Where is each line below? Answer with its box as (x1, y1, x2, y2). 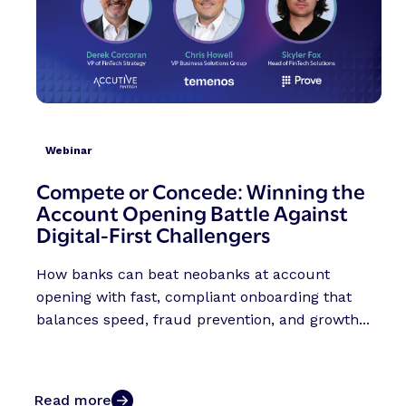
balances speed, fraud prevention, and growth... (36, 310, 370, 328)
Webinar (45, 143, 92, 157)
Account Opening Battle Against (36, 196, 348, 227)
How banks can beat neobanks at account (36, 265, 330, 283)
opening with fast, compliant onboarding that (36, 287, 352, 305)
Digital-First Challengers (36, 217, 270, 248)
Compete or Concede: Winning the (36, 174, 365, 205)
